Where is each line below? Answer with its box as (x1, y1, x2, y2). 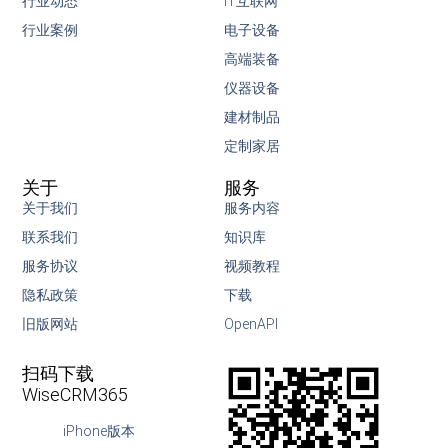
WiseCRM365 (22, 384, 129, 406)
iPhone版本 (62, 423, 135, 440)
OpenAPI (224, 315, 278, 332)
